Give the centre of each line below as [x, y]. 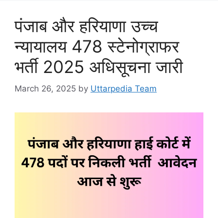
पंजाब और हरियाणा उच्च [86, 26]
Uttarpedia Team [124, 88]
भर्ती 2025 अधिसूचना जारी [99, 67]
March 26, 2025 [45, 88]
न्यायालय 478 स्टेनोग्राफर [97, 46]
